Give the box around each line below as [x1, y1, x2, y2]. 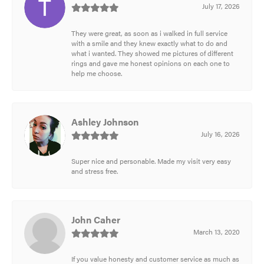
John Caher [71, 212, 120, 226]
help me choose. [71, 68, 122, 78]
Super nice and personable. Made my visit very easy [71, 156, 231, 166]
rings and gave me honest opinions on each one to [71, 58, 230, 68]
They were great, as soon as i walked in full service [71, 28, 227, 38]
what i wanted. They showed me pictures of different [71, 48, 233, 58]
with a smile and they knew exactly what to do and [71, 38, 227, 48]
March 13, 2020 [193, 226, 240, 236]
